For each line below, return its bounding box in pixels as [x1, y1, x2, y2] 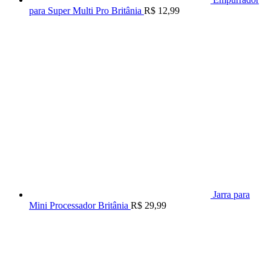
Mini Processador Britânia [29, 200, 128, 211]
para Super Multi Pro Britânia [29, 5, 142, 16]
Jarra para [213, 189, 250, 200]
